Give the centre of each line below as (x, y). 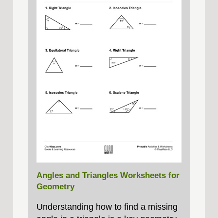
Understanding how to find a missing (107, 207)
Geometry (55, 186)
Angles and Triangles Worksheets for (108, 175)
